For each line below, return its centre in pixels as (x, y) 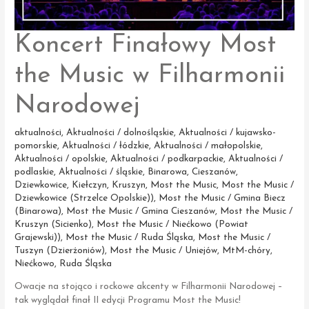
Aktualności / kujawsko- (228, 132)
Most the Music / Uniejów (164, 250)
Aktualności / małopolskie (208, 146)
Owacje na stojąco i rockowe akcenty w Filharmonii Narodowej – (149, 286)
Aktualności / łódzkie (106, 146)
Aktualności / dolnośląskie (120, 132)
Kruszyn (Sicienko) (53, 224)
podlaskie (34, 172)
